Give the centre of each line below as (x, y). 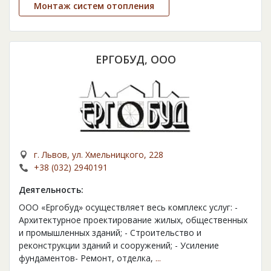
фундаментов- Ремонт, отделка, (87, 258)
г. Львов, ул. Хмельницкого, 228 (99, 155)
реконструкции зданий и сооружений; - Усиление (119, 246)
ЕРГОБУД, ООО (135, 60)
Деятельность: (51, 190)
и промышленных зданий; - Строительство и (110, 233)
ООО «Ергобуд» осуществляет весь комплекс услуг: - (128, 207)
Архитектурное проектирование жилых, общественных (133, 220)
